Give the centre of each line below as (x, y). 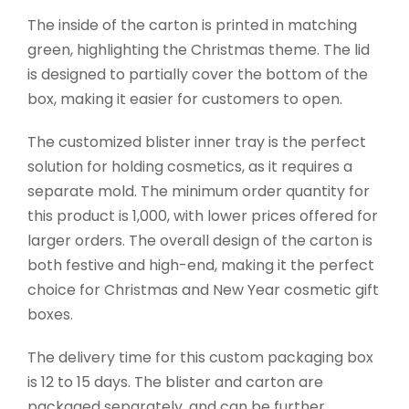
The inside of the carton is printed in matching (192, 26)
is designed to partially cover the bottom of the (198, 75)
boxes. (50, 315)
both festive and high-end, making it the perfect (201, 266)
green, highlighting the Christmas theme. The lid (199, 50)
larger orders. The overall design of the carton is (200, 241)
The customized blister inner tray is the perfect (197, 142)
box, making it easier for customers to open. (185, 100)
